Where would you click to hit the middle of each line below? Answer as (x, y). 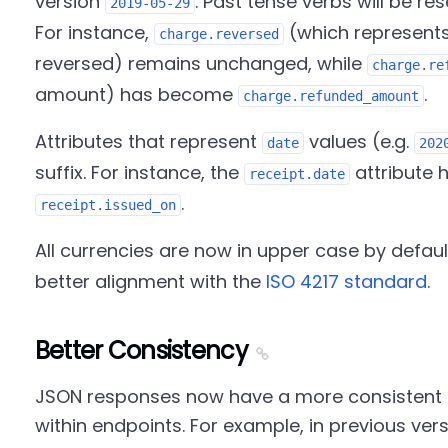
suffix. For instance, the (139, 172)
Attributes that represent (148, 141)
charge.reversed (218, 34)
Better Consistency (141, 350)
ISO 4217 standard (346, 281)
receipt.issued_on (107, 205)
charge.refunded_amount (330, 96)
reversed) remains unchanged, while (200, 63)
